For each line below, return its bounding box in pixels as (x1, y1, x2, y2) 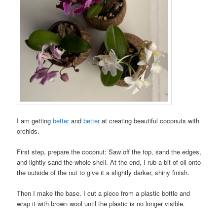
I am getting (17, 115, 53, 125)
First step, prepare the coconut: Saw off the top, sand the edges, (17, 147, 202, 156)
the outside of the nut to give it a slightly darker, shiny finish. (17, 167, 190, 177)
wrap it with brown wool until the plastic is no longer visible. (17, 199, 185, 209)
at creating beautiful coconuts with (100, 115, 200, 125)
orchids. (17, 126, 40, 136)
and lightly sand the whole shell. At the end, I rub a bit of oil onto (17, 157, 201, 167)
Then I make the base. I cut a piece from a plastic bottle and (17, 188, 190, 198)
